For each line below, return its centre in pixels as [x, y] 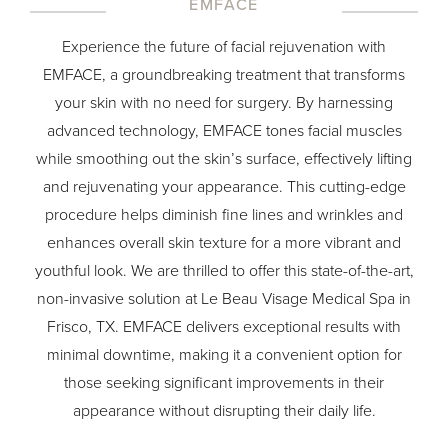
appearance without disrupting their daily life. [224, 411]
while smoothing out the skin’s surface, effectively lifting [224, 159]
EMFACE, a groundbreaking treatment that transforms [224, 75]
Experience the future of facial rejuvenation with [224, 47]
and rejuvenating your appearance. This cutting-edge [224, 187]
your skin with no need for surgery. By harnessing [224, 103]
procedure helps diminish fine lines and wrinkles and [224, 215]
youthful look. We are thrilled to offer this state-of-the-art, [224, 271]
